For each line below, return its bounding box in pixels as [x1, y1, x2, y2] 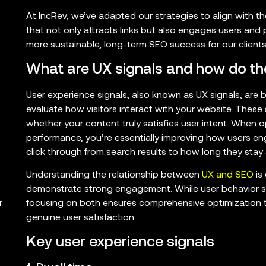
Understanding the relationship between [26, 170, 202, 180]
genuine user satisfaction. [26, 213, 136, 223]
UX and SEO [201, 170, 254, 180]
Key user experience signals [26, 235, 214, 250]
